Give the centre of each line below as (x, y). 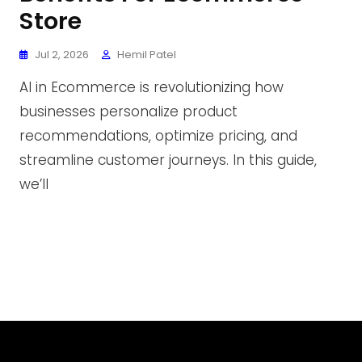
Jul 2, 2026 (62, 55)
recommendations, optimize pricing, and (158, 136)
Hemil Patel (147, 55)
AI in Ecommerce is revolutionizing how (152, 87)
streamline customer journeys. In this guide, (168, 160)
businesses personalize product (128, 112)
